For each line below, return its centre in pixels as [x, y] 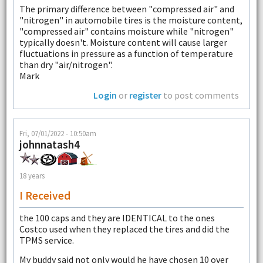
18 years [32, 176]
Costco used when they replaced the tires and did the [124, 229]
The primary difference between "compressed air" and [127, 9]
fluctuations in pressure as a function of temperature [126, 53]
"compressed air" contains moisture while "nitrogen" [126, 31]
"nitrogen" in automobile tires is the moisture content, [131, 20]
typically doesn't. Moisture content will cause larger [123, 42]
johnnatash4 [49, 144]
